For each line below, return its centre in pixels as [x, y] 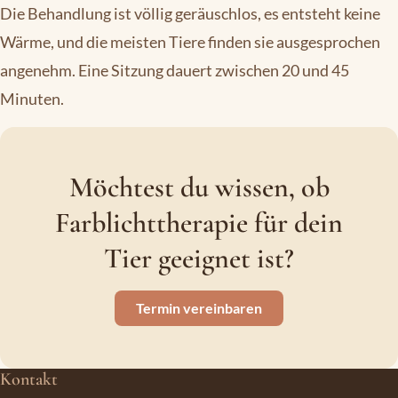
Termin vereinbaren [199, 308]
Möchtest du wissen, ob [199, 187]
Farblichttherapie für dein [199, 223]
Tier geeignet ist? [199, 259]
